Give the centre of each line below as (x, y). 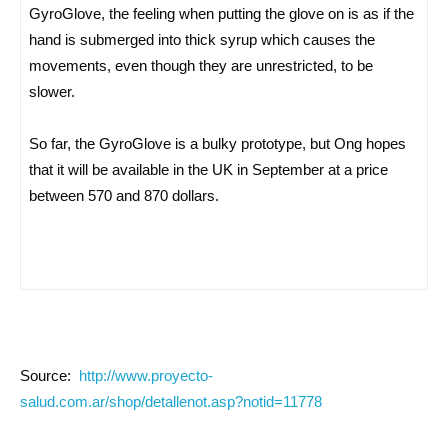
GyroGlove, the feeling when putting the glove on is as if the (221, 13)
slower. (52, 91)
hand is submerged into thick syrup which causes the (202, 39)
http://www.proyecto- (146, 375)
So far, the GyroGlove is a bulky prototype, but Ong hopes (217, 143)
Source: (49, 375)
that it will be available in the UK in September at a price (208, 169)
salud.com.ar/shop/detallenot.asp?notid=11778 (171, 401)
